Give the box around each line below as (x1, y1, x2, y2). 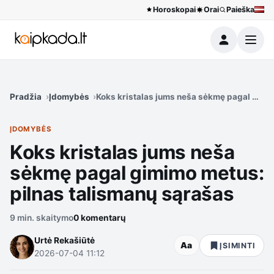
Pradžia (10, 91, 42, 102)
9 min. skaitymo (10, 212, 73, 223)
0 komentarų (73, 212, 126, 223)
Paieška (226, 5, 254, 15)
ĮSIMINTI (220, 240, 256, 250)
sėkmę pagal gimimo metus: (10, 161, 264, 185)
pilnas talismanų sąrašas (10, 182, 234, 206)
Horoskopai (153, 5, 196, 15)
